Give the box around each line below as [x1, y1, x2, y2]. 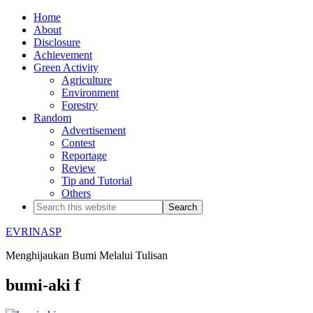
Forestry [61, 99, 98, 111]
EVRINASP [6, 226, 61, 238]
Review [61, 162, 96, 174]
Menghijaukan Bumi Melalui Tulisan [6, 249, 168, 261]
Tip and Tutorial [61, 175, 132, 187]
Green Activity [34, 61, 99, 73]
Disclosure [34, 36, 80, 48]
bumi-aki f [6, 275, 80, 294]
